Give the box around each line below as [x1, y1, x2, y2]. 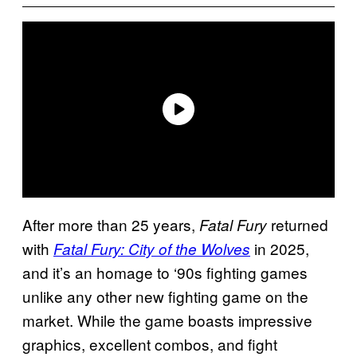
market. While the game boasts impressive [22, 308, 312, 331]
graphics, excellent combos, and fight [22, 332, 277, 355]
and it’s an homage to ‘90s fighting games [22, 261, 308, 283]
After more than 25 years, [22, 213, 199, 235]
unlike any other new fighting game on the [22, 284, 308, 307]
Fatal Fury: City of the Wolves [53, 237, 250, 259]
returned [267, 213, 328, 235]
